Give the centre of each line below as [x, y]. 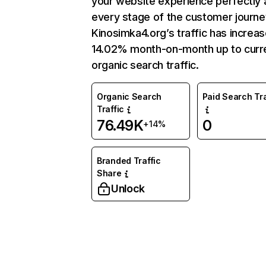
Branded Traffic [129, 161]
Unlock [128, 189]
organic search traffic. [145, 65]
